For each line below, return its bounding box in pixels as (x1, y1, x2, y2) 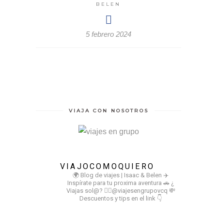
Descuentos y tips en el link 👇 (79, 195, 162, 202)
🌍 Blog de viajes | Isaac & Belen (73, 171, 162, 179)
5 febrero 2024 (86, 30, 131, 39)
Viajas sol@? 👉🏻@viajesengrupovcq (66, 187, 168, 195)
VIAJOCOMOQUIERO (60, 162, 155, 171)
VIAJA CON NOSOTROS (68, 108, 149, 114)
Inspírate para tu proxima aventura (67, 179, 163, 187)
